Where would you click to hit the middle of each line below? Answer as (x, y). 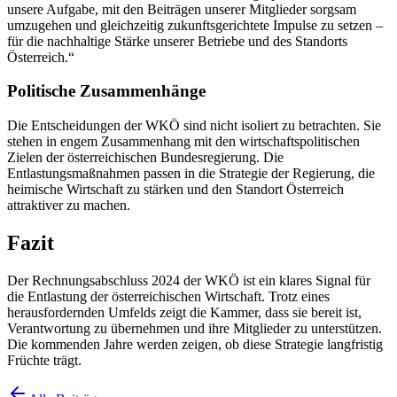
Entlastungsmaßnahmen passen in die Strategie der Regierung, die (191, 174)
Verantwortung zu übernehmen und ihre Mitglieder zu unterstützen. (195, 328)
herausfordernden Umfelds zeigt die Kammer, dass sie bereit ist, (184, 312)
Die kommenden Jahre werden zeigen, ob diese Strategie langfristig (195, 344)
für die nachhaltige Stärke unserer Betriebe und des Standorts (177, 41)
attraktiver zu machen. (69, 206)
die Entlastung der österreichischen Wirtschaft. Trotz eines (168, 296)
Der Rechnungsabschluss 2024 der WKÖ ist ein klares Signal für (189, 280)
